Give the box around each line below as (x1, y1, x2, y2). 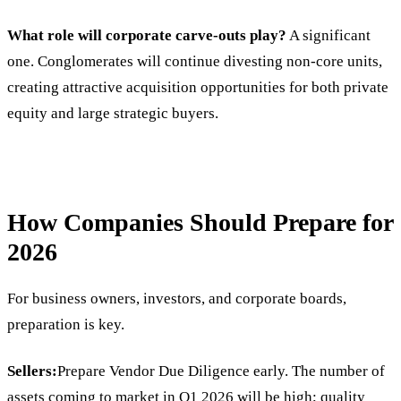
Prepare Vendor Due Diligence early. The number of (57, 362, 385, 380)
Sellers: (7, 362, 57, 380)
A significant (286, 26, 371, 44)
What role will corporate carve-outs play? (7, 26, 286, 44)
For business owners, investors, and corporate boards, (7, 289, 346, 307)
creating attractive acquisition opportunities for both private (7, 78, 388, 96)
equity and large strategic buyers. (7, 104, 218, 122)
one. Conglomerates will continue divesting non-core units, (7, 52, 382, 70)
